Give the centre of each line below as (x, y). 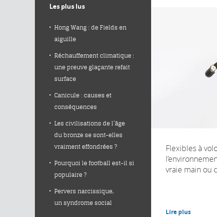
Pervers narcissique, (84, 191)
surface (65, 79)
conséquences (76, 107)
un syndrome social (83, 203)
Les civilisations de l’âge (90, 123)
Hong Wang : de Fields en (90, 27)
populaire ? (70, 175)
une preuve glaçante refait (92, 67)
